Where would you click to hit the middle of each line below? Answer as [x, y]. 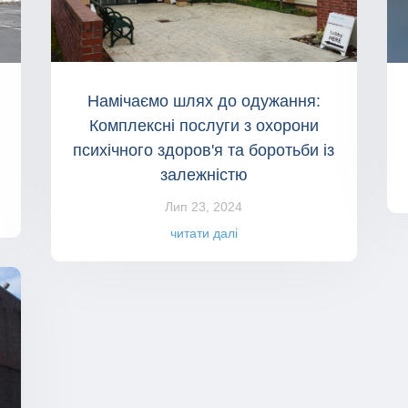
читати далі [204, 234]
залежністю [204, 175]
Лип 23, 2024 [204, 207]
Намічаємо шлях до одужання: [204, 102]
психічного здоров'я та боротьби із [204, 151]
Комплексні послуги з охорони [204, 126]
